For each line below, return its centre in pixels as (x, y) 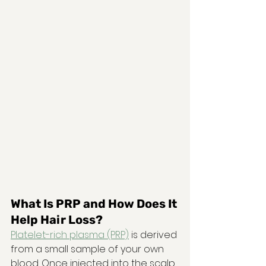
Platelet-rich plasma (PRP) (70, 235)
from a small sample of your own (88, 249)
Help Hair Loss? (57, 219)
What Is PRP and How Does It (95, 203)
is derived (154, 235)
